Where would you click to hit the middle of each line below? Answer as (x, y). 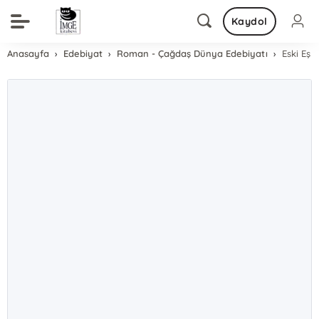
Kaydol (249, 21)
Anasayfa (28, 53)
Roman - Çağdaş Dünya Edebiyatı (192, 53)
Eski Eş (296, 53)
